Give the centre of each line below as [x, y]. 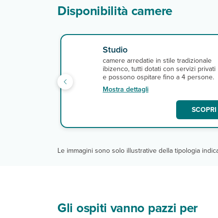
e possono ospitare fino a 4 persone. [158, 77]
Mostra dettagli [126, 89]
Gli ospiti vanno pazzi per [128, 208]
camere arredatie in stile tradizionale [157, 61]
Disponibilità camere [115, 11]
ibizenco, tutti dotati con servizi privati [159, 69]
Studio [115, 50]
